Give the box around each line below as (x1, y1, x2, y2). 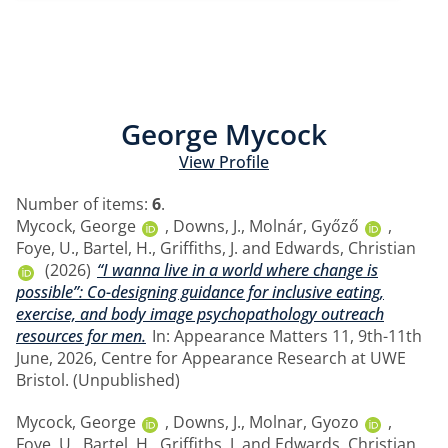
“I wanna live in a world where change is (97, 258, 378, 281)
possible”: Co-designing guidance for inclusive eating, (16, 280, 384, 303)
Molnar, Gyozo (249, 410, 359, 433)
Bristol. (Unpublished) (16, 368, 180, 391)
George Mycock (121, 114, 327, 153)
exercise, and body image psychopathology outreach (16, 302, 384, 325)
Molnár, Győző (249, 214, 359, 237)
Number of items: (16, 192, 152, 215)
